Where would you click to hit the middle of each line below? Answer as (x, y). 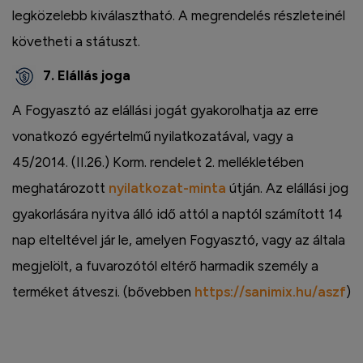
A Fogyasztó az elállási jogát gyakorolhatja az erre (165, 110)
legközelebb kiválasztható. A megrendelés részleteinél (179, 16)
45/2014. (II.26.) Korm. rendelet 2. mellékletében (158, 162)
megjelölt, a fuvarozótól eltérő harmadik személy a (165, 265)
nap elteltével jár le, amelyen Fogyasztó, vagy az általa (179, 239)
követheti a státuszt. (76, 42)
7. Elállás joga (85, 76)
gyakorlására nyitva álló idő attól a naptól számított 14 (177, 214)
